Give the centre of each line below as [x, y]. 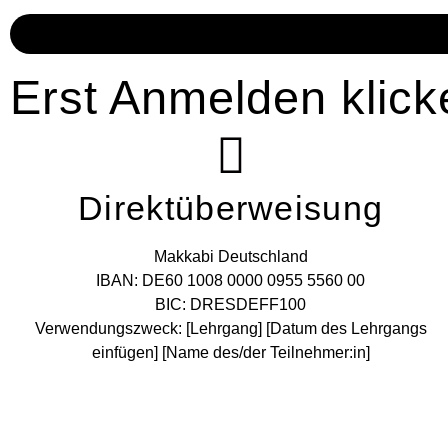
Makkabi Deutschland [230, 257]
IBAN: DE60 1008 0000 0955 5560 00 [231, 281]
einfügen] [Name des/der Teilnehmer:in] [230, 353]
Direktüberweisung [231, 209]
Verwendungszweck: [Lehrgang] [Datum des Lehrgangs [230, 329]
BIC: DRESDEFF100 [231, 305]
